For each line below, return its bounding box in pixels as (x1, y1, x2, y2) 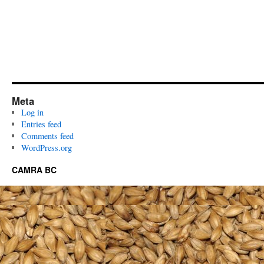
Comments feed (21, 130, 74, 141)
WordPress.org (21, 142, 72, 153)
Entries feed (21, 118, 61, 130)
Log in (21, 107, 44, 118)
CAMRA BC (12, 164, 57, 176)
